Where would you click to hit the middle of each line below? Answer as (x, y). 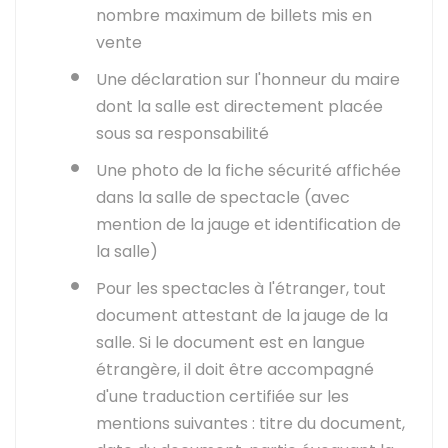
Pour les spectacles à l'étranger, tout (241, 288)
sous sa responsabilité (182, 133)
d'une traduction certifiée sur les (222, 396)
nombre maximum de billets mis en (234, 15)
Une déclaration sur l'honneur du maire (248, 79)
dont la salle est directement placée (239, 106)
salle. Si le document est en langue (230, 342)
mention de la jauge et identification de (248, 224)
